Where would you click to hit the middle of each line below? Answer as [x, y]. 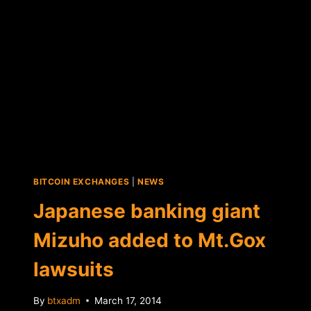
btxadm [64, 300]
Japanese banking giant [147, 211]
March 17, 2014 [128, 300]
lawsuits [74, 270]
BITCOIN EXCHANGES [82, 182]
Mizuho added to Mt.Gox [150, 241]
